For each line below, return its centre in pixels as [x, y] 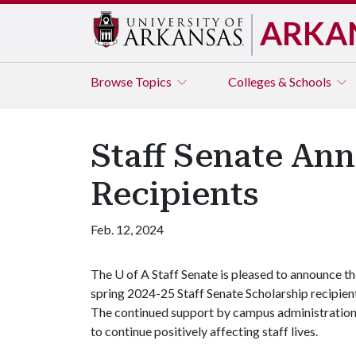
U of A [132, 274]
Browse [113, 81]
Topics [155, 81]
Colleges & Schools [281, 81]
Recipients [174, 194]
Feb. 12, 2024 [127, 229]
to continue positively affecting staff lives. [204, 331]
